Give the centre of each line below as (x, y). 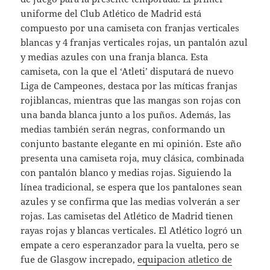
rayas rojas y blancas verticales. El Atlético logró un (132, 230)
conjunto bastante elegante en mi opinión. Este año (131, 143)
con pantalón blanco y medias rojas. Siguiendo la (126, 172)
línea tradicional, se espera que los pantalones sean (132, 187)
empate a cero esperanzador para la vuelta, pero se (130, 244)
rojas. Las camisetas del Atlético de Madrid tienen (127, 215)
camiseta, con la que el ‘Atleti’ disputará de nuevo (127, 71)
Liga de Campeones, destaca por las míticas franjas (129, 85)
